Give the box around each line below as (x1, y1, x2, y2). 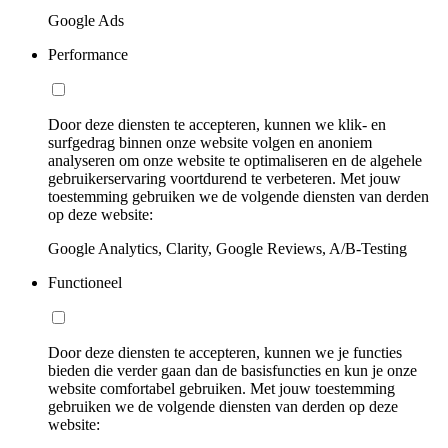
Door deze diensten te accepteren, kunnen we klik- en (48, 115, 386, 133)
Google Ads (48, 11, 124, 29)
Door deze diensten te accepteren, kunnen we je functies (48, 343, 402, 361)
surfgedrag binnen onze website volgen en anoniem (48, 133, 372, 151)
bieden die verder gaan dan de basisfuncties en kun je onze (48, 361, 417, 379)
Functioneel (48, 273, 122, 291)
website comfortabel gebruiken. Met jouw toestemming (48, 379, 395, 397)
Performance (48, 45, 128, 63)
